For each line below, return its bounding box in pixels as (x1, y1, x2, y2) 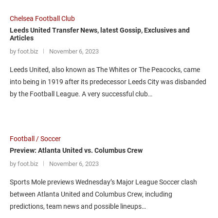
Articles (10, 34, 34, 42)
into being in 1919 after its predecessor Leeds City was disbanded (10, 78, 206, 86)
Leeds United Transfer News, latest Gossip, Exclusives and (10, 26, 190, 34)
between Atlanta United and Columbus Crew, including (10, 190, 172, 198)
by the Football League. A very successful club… (10, 90, 152, 98)
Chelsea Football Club (10, 15, 75, 22)
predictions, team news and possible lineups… (10, 202, 146, 210)
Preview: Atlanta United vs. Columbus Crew (10, 146, 143, 154)
